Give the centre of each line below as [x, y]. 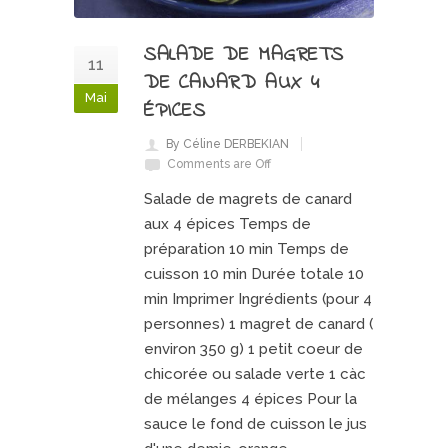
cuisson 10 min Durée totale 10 [254, 273]
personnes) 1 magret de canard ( [258, 323]
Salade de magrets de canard [248, 198]
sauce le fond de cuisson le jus [255, 423]
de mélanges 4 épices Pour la [250, 398]
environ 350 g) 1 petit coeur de [253, 348]
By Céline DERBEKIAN [227, 143]
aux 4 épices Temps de [227, 223]
